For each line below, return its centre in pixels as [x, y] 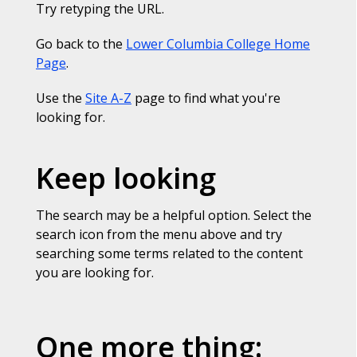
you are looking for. [95, 273]
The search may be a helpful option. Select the [174, 216]
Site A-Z [108, 98]
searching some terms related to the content [169, 254]
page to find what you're [206, 98]
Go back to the [81, 44]
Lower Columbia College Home [218, 44]
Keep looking [126, 178]
